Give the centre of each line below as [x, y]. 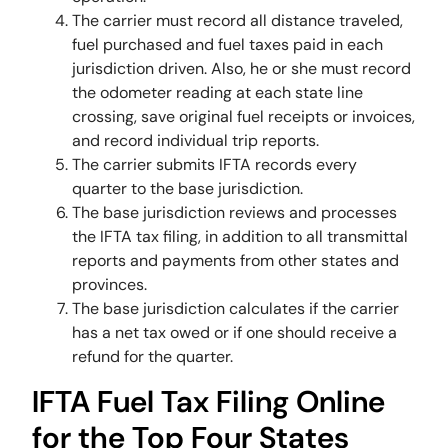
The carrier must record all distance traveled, [238, 20]
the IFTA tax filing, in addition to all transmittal [240, 236]
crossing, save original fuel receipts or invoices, [244, 116]
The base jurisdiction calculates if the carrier [236, 308]
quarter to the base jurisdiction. [188, 188]
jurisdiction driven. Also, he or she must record [242, 68]
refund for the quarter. [153, 356]
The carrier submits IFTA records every [215, 164]
